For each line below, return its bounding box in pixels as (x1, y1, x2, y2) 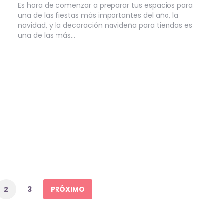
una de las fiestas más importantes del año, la (17, 10, 178, 20)
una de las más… (17, 30, 75, 40)
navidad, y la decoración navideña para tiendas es (17, 20, 192, 30)
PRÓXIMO (50, 184, 85, 195)
